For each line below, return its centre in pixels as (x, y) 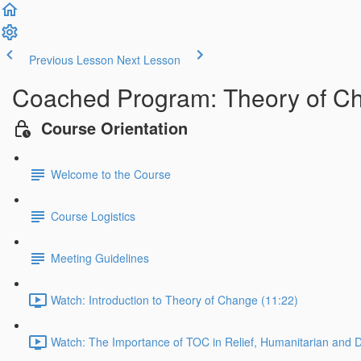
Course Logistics (93, 216)
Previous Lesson (71, 60)
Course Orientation (114, 128)
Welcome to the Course (111, 174)
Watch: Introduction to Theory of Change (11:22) (174, 300)
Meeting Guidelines (100, 258)
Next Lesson (149, 60)
